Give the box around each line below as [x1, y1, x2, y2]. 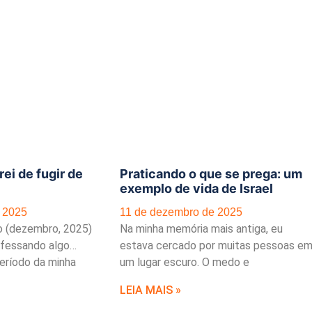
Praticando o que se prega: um [120, 166, 302, 182]
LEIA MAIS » [120, 283, 181, 297]
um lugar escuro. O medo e [120, 256, 249, 270]
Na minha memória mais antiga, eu [120, 222, 283, 236]
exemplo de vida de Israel [120, 181, 273, 196]
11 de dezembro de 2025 [120, 206, 242, 219]
